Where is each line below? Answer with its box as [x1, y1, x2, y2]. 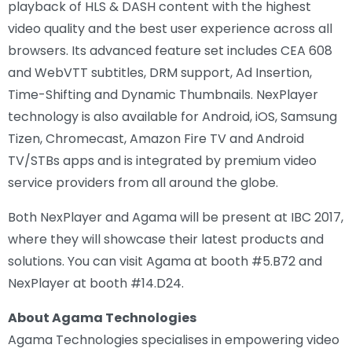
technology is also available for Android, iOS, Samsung [8, 107, 337, 126]
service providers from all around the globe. [8, 173, 278, 192]
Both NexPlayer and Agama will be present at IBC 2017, [8, 207, 343, 226]
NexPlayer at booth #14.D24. [8, 273, 184, 292]
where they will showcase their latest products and [8, 229, 324, 248]
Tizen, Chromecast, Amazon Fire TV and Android [8, 129, 304, 148]
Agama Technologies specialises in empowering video [8, 330, 339, 349]
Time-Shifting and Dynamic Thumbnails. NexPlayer [8, 85, 318, 104]
